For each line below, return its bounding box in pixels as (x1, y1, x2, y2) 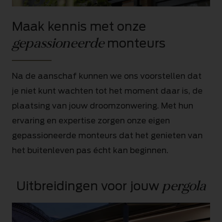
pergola (162, 177, 206, 195)
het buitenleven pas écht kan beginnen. (12, 146, 168, 156)
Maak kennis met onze (12, 19, 146, 34)
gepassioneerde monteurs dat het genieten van (12, 131, 203, 141)
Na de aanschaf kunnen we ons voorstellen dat (12, 71, 202, 81)
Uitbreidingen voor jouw (16, 179, 162, 194)
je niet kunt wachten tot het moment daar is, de (12, 86, 203, 96)
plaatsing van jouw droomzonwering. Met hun (12, 101, 193, 111)
